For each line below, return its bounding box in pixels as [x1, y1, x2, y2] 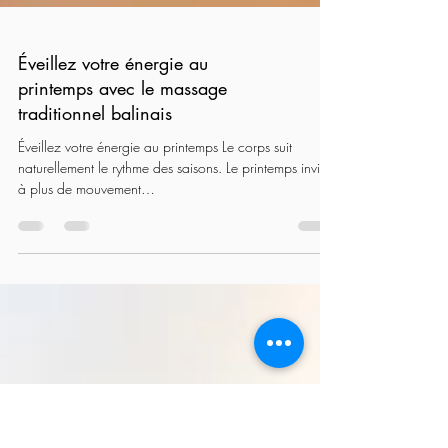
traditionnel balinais [18, 191, 172, 216]
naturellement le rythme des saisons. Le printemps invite [18, 248, 330, 268]
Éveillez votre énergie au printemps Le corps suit [18, 227, 292, 247]
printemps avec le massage [18, 166, 227, 191]
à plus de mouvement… [18, 269, 155, 289]
